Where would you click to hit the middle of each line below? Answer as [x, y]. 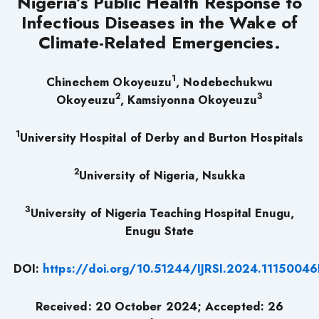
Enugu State [159, 230]
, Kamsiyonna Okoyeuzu [188, 99]
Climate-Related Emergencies [156, 42]
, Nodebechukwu [225, 82]
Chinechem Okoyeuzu [109, 82]
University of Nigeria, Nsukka [162, 175]
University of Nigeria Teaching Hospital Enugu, [162, 213]
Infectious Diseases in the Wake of [159, 22]
